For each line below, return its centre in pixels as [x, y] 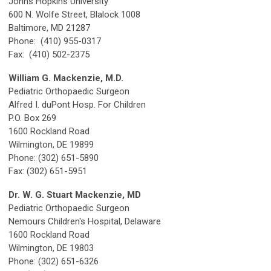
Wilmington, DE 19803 [51, 248]
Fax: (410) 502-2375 [49, 55]
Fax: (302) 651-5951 [48, 171]
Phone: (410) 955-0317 [55, 41]
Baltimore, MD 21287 [49, 28]
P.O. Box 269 [32, 118]
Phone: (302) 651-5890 [54, 158]
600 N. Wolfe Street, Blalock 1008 [74, 15]
